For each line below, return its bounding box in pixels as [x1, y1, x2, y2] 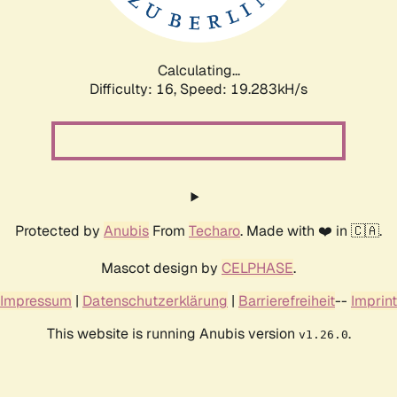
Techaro [189, 221, 240, 240]
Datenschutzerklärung [82, 291, 228, 310]
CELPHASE [222, 258, 293, 277]
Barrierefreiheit [238, 291, 335, 310]
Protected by [15, 221, 104, 240]
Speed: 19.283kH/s [180, 79, 307, 98]
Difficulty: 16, [90, 79, 180, 98]
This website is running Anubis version [46, 323, 299, 343]
